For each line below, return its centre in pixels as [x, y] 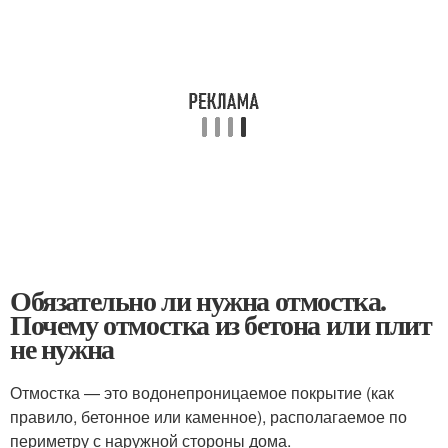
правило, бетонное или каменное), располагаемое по [208, 416]
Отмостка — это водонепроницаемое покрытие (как [202, 392]
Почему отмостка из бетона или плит [221, 324]
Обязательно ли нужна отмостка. [198, 300]
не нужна [62, 348]
